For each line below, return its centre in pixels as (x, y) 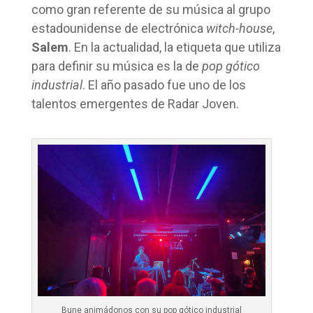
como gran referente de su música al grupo (151, 9)
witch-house (239, 28)
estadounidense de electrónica (118, 28)
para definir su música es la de (116, 66)
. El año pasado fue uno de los (164, 85)
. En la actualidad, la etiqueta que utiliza (174, 47)
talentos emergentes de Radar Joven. (135, 103)
